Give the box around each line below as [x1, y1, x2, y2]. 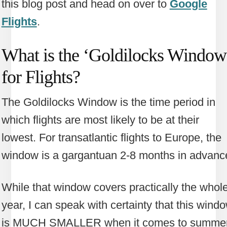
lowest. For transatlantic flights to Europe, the [1, 131, 221, 144]
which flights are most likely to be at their [1, 113, 199, 126]
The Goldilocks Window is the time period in [1, 95, 215, 108]
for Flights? [1, 66, 80, 87]
